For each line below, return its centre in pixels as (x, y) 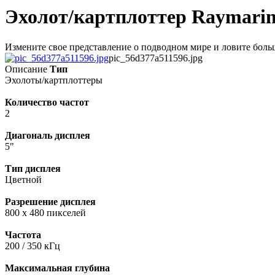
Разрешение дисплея (50, 201)
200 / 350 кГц (33, 246)
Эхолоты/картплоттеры (54, 80)
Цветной (23, 179)
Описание (26, 69)
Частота (23, 234)
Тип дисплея (33, 168)
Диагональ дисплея (48, 135)
